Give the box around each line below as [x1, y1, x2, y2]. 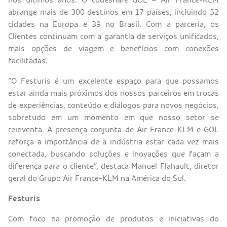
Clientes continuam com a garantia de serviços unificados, [8, 32, 219, 41]
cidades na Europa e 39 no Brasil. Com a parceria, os [8, 20, 219, 28]
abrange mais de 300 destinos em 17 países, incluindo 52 [8, 8, 219, 16]
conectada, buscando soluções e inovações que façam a [8, 149, 219, 158]
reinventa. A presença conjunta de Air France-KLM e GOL [8, 125, 219, 134]
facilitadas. [8, 56, 48, 65]
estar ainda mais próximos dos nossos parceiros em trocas [8, 89, 219, 97]
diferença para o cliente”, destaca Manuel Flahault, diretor [8, 162, 219, 170]
